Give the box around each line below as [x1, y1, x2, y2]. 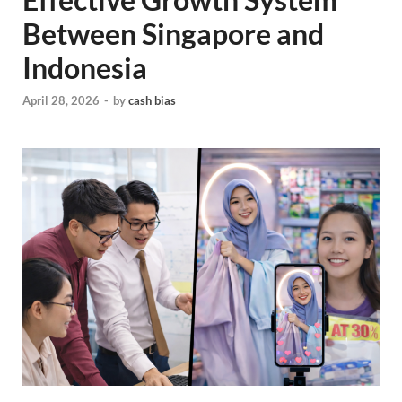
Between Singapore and [22, 16, 324, 52]
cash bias [128, 92, 176, 108]
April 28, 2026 [22, 92, 100, 108]
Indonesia [22, 50, 147, 86]
